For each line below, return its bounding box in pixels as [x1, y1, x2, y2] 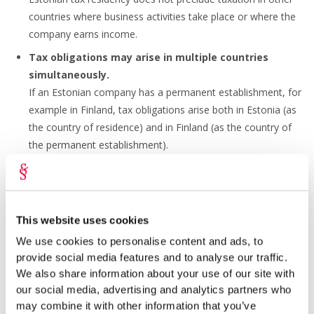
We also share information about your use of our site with [15, 267, 295, 280]
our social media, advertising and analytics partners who [15, 283, 292, 296]
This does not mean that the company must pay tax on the [11, 171, 279, 185]
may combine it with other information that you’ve [15, 299, 257, 312]
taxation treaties [11, 206, 85, 220]
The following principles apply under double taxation [11, 275, 278, 289]
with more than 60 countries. [85, 206, 218, 220]
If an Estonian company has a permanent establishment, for [29, 86, 302, 100]
